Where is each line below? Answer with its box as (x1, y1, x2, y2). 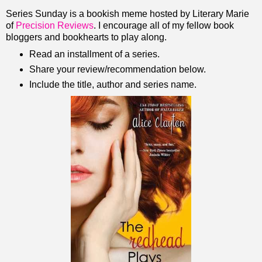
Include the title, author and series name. (29, 79, 196, 89)
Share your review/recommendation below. (29, 64, 206, 74)
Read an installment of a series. (29, 49, 160, 59)
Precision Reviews (16, 20, 94, 30)
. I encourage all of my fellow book (94, 20, 234, 30)
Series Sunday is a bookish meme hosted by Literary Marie (6, 8, 249, 19)
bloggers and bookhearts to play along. (6, 32, 167, 42)
